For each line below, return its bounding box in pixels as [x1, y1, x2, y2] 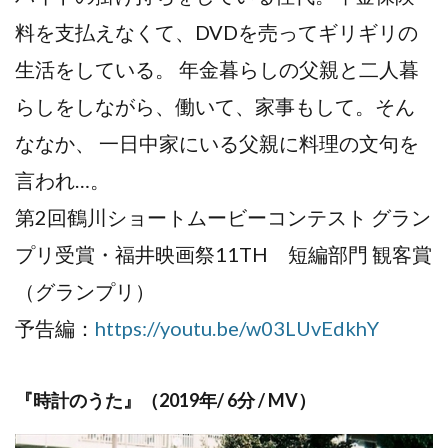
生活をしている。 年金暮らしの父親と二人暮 [15, 57, 419, 82]
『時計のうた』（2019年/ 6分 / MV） [15, 389, 316, 412]
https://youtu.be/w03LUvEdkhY [95, 316, 379, 341]
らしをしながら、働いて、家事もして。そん [15, 94, 415, 119]
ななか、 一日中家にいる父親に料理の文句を [15, 131, 419, 156]
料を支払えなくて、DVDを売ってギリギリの [15, 20, 418, 45]
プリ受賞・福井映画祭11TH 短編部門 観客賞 [15, 242, 432, 267]
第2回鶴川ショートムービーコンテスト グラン [15, 205, 431, 230]
